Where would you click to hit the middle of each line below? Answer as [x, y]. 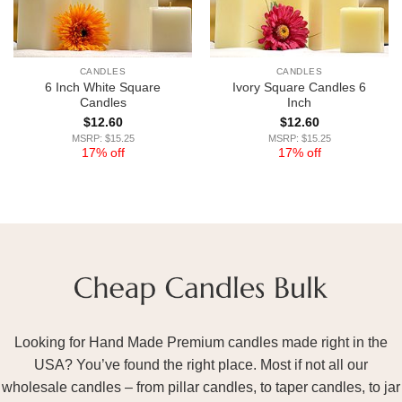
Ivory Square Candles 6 [299, 88]
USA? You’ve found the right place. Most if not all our [201, 364]
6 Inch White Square [103, 88]
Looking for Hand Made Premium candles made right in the [201, 342]
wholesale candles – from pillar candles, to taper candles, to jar [201, 387]
